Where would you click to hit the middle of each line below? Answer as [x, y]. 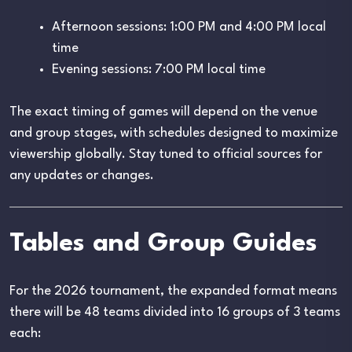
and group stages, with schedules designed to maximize [174, 133]
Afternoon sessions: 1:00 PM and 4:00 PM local [189, 27]
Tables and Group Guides [163, 244]
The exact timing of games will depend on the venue [163, 112]
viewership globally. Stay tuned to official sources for [166, 154]
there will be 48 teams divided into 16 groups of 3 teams [175, 312]
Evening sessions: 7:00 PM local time [159, 69]
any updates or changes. [82, 175]
